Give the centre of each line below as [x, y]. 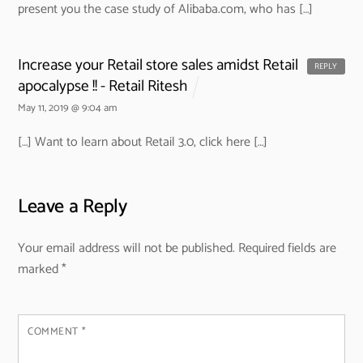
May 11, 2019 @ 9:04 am [68, 109]
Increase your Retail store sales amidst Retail [158, 66]
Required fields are [288, 248]
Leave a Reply [73, 207]
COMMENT [55, 331]
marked [40, 269]
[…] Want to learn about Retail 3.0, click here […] [143, 143]
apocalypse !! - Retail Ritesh [103, 87]
